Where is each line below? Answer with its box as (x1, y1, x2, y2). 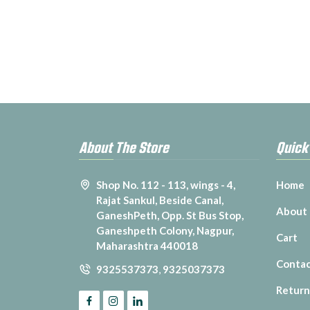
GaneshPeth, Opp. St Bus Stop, (96, 209, 244, 222)
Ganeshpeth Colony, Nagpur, (96, 224, 234, 237)
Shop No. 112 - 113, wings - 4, (96, 179, 235, 192)
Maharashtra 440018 (96, 239, 198, 253)
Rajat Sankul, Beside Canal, (96, 194, 224, 207)
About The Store (79, 138, 169, 156)
